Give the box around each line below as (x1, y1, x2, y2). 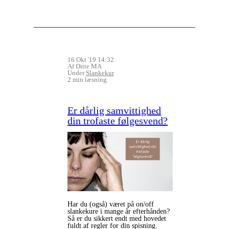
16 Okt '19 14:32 (67, 56, 114, 64)
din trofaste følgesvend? (67, 115, 168, 127)
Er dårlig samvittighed (67, 105, 161, 117)
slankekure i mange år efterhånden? (67, 208, 170, 216)
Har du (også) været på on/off (67, 200, 154, 209)
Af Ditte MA (67, 62, 102, 71)
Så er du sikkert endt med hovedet (67, 215, 166, 223)
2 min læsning (67, 76, 107, 84)
